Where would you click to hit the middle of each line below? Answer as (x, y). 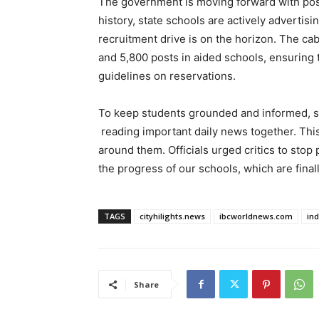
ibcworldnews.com (256, 216)
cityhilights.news (172, 216)
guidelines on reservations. (167, 76)
